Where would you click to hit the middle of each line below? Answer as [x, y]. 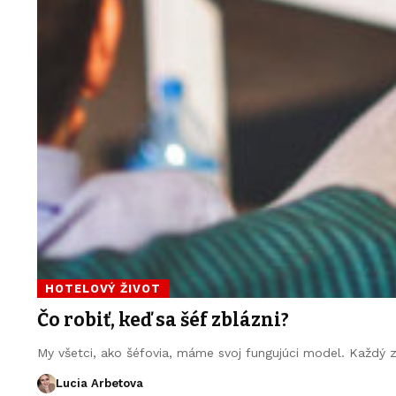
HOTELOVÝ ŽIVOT [103, 289]
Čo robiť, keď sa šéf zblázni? [163, 320]
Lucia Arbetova [99, 383]
